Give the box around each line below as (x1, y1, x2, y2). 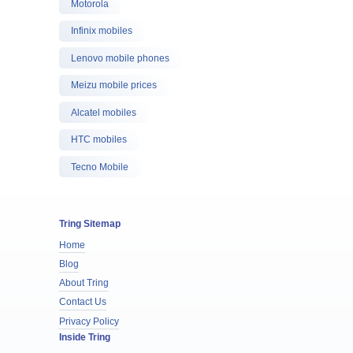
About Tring (58, 277, 109, 288)
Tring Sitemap (58, 217, 121, 229)
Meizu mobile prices (70, 80, 157, 91)
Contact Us (58, 296, 106, 308)
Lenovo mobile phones (70, 52, 169, 64)
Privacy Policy (58, 315, 119, 327)
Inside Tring (58, 332, 110, 343)
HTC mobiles (70, 134, 127, 145)
